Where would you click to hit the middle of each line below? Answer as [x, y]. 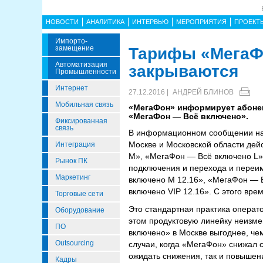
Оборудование [80, 210]
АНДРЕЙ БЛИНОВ [203, 92]
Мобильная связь [84, 104]
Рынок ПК [71, 161]
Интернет [72, 88]
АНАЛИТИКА [105, 22]
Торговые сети [79, 194]
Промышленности [86, 72]
